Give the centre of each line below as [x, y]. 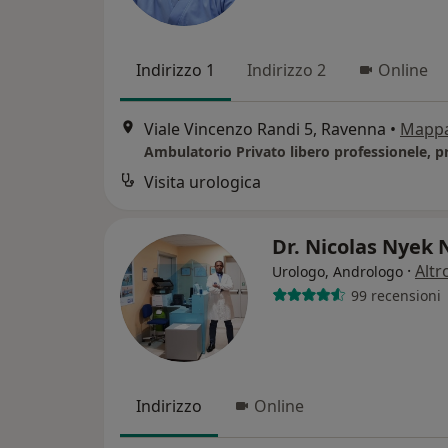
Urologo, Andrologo [337, 272]
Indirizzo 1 [175, 69]
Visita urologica [202, 182]
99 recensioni [395, 295]
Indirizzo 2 [286, 69]
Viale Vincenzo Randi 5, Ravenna [265, 129]
